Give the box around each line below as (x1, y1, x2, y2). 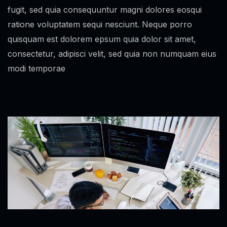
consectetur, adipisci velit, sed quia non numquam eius (8, 49, 216, 59)
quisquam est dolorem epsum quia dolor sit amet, (8, 34, 196, 44)
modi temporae (8, 63, 65, 73)
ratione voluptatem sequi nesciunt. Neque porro (8, 19, 192, 29)
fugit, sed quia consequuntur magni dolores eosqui (8, 5, 202, 15)
